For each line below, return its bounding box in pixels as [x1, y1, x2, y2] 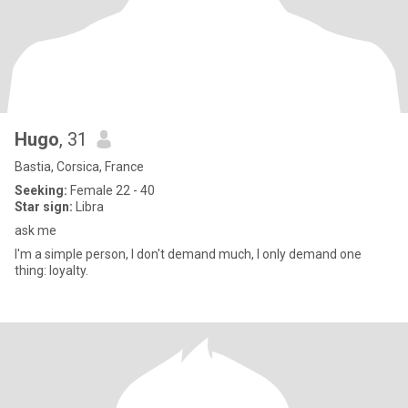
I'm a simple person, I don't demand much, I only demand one [15, 247, 362, 261]
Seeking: [15, 183, 67, 198]
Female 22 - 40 [67, 183, 155, 198]
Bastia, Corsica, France [15, 159, 144, 174]
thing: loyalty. [15, 263, 88, 278]
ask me [15, 223, 56, 238]
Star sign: [15, 199, 73, 214]
